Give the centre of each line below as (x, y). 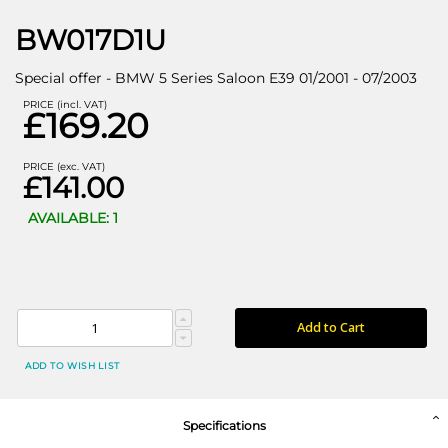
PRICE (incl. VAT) (65, 104)
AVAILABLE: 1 (72, 218)
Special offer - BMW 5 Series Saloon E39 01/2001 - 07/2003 (216, 78)
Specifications (224, 425)
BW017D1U (90, 40)
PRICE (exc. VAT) (64, 166)
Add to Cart (330, 327)
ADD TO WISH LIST (73, 365)
